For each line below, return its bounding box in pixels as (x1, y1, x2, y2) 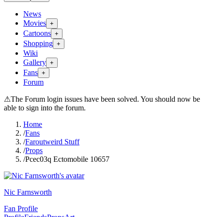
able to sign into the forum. (4, 104, 86, 112)
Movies (23, 19, 46, 27)
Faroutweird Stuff (25, 138, 79, 146)
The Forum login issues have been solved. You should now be (11, 95, 200, 103)
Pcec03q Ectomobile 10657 (25, 155, 109, 163)
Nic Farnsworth (4, 188, 52, 196)
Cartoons (23, 29, 51, 37)
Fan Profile (4, 204, 38, 213)
